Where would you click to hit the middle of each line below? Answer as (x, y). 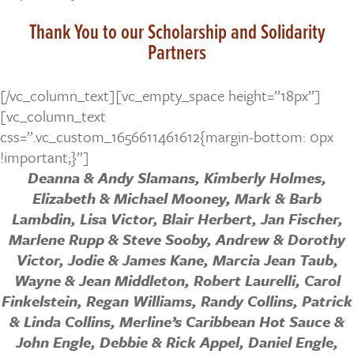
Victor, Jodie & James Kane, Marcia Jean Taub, (177, 259)
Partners (177, 53)
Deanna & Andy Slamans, (116, 177)
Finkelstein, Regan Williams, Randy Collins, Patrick (177, 300)
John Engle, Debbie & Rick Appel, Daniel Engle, (177, 341)
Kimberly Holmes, (265, 177)
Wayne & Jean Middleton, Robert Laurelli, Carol (177, 280)
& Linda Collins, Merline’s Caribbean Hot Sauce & (177, 321)
